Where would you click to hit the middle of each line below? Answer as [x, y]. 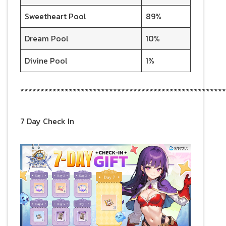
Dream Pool [46, 39]
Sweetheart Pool [55, 16]
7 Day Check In [47, 121]
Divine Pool [46, 61]
